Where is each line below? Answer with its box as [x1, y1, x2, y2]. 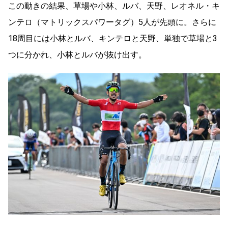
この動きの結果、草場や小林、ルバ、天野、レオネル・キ [8, 1, 220, 11]
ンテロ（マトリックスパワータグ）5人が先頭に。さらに [8, 17, 216, 27]
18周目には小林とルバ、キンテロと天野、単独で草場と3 [8, 34, 217, 44]
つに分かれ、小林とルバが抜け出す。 [8, 50, 147, 60]
